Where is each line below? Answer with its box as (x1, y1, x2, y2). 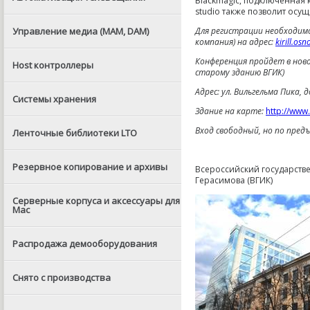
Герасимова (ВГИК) (195, 174, 273, 187)
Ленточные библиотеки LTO (12, 127, 137, 139)
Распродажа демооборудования (12, 237, 157, 250)
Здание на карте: (195, 105, 266, 118)
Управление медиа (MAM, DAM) (12, 25, 149, 37)
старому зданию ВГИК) (195, 66, 284, 79)
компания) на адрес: (195, 36, 275, 48)
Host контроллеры (12, 59, 93, 71)
